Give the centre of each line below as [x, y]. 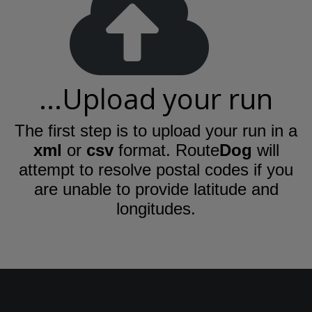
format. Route [166, 150]
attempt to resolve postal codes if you [156, 169]
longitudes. [156, 208]
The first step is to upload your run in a [156, 130]
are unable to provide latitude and [156, 189]
